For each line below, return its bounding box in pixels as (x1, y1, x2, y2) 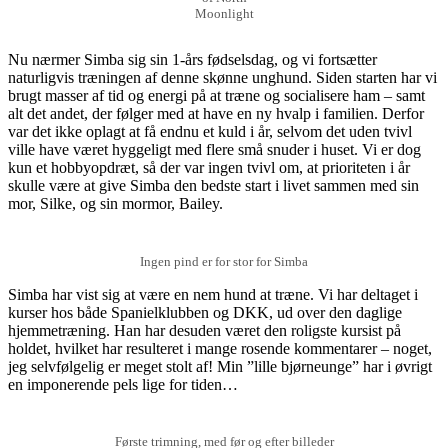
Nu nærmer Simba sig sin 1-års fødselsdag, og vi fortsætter (8, 51, 377, 69)
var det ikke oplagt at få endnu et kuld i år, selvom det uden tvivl (8, 123, 412, 141)
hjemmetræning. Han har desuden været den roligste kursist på (8, 321, 401, 339)
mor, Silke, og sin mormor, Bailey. (8, 195, 223, 213)
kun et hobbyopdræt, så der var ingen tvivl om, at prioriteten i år (8, 159, 410, 177)
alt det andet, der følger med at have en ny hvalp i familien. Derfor (8, 105, 424, 123)
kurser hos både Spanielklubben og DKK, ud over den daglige (8, 303, 402, 321)
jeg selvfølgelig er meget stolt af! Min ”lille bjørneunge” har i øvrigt (8, 357, 432, 375)
